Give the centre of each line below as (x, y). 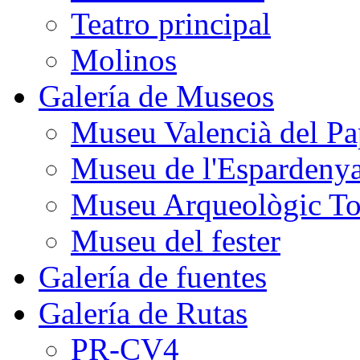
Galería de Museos (156, 96)
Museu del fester (176, 241)
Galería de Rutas (143, 313)
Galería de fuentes (153, 277)
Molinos (124, 60)
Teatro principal (171, 24)
